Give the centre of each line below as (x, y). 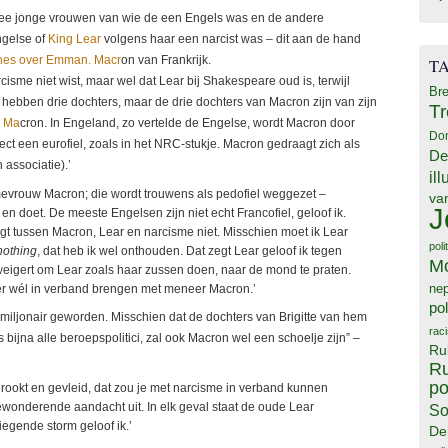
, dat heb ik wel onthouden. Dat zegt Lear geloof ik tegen (189, 250)
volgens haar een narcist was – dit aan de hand (231, 39)
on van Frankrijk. (166, 60)
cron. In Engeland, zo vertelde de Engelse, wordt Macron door (187, 123)
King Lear (74, 39)
